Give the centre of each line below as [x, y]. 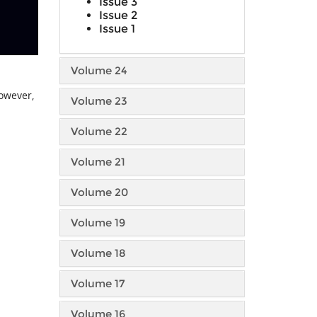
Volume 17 [97, 283]
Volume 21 [98, 162]
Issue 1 [117, 29]
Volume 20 [99, 192]
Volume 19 [98, 223]
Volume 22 [99, 131]
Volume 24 [99, 70]
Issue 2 [118, 15]
